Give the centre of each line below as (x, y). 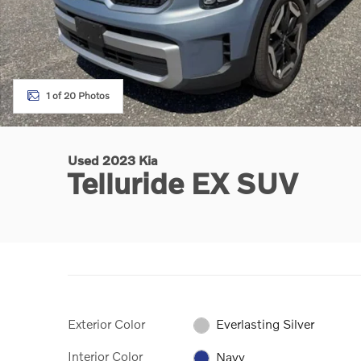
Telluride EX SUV (183, 183)
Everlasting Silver (266, 324)
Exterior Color (106, 324)
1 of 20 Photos (78, 95)
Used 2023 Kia (113, 160)
